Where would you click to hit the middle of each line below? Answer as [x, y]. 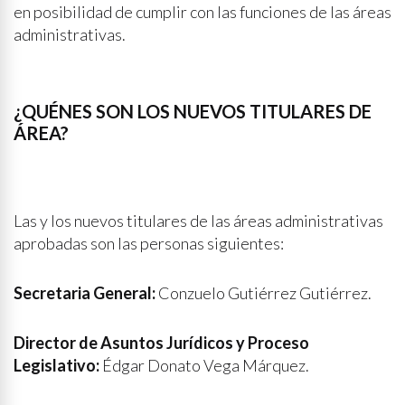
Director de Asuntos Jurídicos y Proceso [161, 343]
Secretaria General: [85, 293]
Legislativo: [57, 365]
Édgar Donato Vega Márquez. [204, 365]
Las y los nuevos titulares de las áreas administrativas [198, 221]
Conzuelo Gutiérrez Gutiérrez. [264, 293]
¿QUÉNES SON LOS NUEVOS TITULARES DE [193, 111]
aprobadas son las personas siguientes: [149, 243]
